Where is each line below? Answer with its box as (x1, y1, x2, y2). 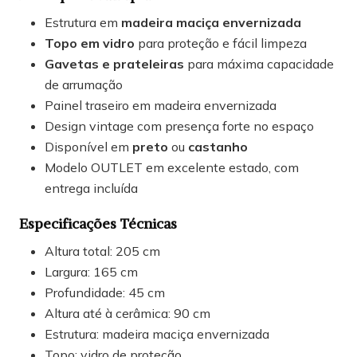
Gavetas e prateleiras (45, 56, 184, 73)
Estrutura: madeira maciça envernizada (45, 326, 269, 343)
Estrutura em (45, 14, 121, 31)
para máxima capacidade (184, 56, 334, 73)
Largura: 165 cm (45, 264, 138, 280)
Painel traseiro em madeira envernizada (45, 97, 277, 114)
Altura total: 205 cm (45, 243, 160, 260)
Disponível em (45, 139, 132, 155)
